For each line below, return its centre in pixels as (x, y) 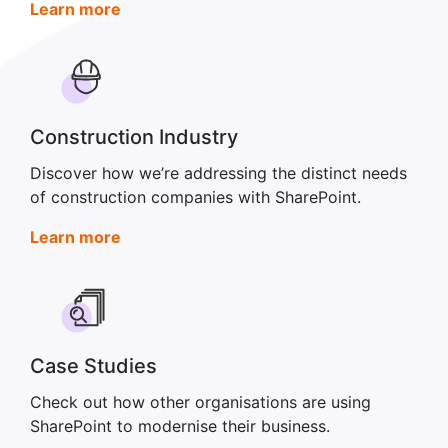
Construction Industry (134, 137)
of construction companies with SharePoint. (195, 197)
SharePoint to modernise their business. (180, 425)
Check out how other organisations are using (200, 401)
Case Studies (93, 365)
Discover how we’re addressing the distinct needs (218, 173)
